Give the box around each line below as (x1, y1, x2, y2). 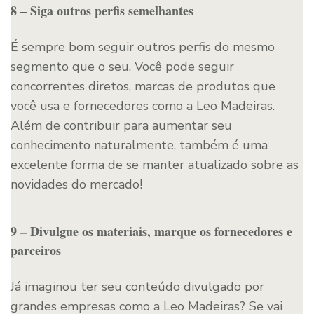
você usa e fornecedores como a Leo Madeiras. (11, 97, 275, 114)
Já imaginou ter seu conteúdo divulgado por (11, 278, 264, 295)
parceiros (11, 240, 61, 259)
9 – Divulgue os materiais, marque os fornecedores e (11, 221, 292, 240)
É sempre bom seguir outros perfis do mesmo (11, 38, 275, 55)
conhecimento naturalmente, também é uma (11, 136, 268, 153)
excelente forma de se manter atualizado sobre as (11, 156, 299, 173)
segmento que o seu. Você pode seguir (11, 57, 234, 75)
